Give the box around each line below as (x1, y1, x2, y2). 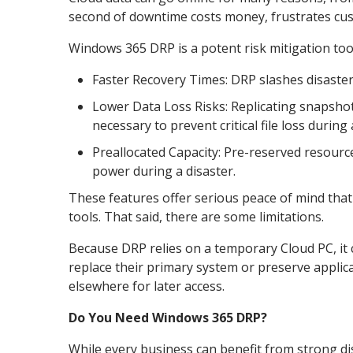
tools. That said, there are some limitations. (69, 207, 327, 225)
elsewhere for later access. (69, 277, 228, 295)
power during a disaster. (92, 162, 236, 180)
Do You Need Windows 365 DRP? (69, 308, 267, 326)
